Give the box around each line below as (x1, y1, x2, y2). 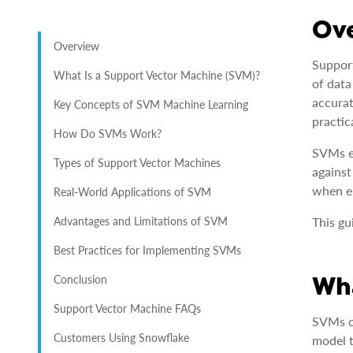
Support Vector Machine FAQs (54, 302, 201, 315)
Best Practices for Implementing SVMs (54, 243, 241, 257)
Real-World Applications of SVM (54, 185, 211, 199)
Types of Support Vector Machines (54, 156, 221, 169)
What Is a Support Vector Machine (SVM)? (54, 69, 260, 82)
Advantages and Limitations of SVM (54, 214, 228, 228)
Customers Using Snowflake (54, 331, 189, 344)
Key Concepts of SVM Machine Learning (54, 98, 248, 111)
